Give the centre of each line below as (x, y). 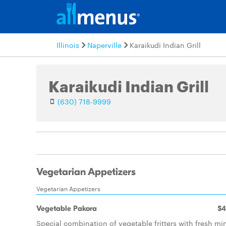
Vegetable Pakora (67, 208)
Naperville (104, 45)
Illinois (68, 45)
